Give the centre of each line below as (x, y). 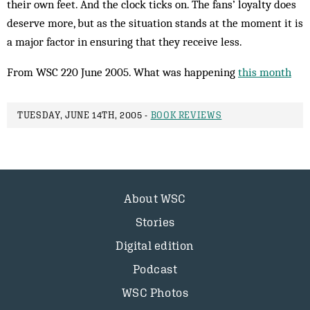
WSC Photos (155, 293)
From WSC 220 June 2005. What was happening (122, 72)
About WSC (155, 199)
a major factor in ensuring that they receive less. (125, 42)
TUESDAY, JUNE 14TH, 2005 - (84, 115)
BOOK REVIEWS (186, 115)
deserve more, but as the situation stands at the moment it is (155, 23)
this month (265, 72)
